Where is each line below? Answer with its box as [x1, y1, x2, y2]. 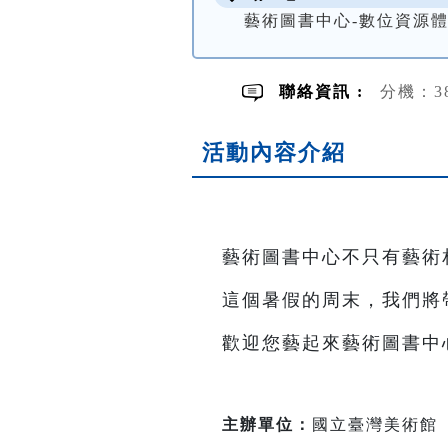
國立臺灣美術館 [312, 416, 438, 434]
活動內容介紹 [202, 140, 346, 166]
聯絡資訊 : [279, 83, 370, 101]
